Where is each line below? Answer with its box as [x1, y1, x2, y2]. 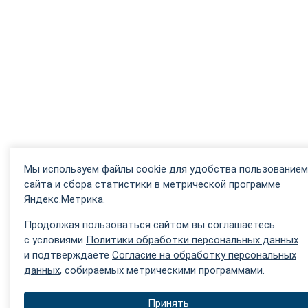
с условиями [24, 233, 86, 246]
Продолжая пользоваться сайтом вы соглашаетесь [24, 218, 275, 231]
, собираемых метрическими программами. [60, 263, 265, 276]
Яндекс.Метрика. [24, 192, 105, 206]
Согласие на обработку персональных [112, 248, 296, 261]
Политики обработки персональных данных [86, 233, 298, 246]
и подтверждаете [24, 248, 112, 261]
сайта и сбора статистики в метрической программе [24, 177, 280, 190]
